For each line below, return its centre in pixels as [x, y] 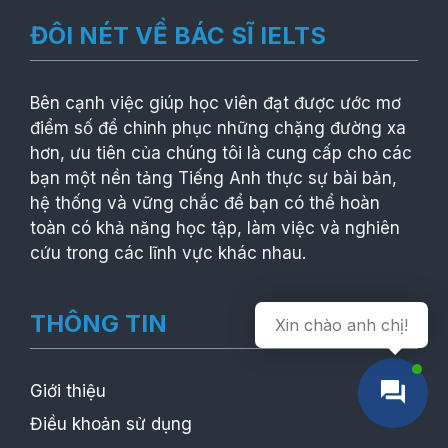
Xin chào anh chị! [341, 325]
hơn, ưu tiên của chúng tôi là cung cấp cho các [221, 152]
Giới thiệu [68, 390]
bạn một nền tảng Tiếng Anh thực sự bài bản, [213, 177]
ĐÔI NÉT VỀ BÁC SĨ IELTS [178, 35]
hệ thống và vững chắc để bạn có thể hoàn [205, 202]
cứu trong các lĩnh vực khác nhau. [168, 252]
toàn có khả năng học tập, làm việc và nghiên [215, 227]
